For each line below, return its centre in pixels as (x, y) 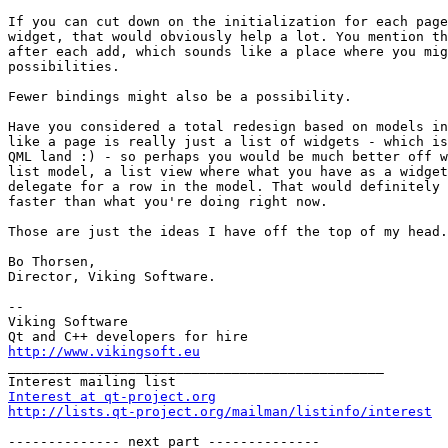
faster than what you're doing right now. (168, 202)
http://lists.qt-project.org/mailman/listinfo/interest (220, 412)
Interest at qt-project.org (112, 397)
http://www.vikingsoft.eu (104, 352)
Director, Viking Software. (112, 277)
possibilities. (64, 67)
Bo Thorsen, (52, 262)
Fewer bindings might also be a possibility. (180, 97)
